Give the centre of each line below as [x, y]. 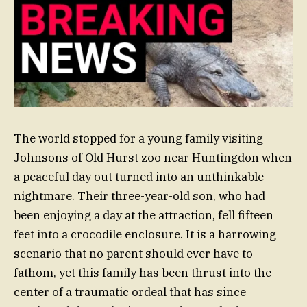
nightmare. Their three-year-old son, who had [139, 196]
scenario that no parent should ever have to [133, 254]
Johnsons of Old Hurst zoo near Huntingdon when [153, 158]
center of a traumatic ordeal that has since [130, 292]
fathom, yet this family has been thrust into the [143, 273]
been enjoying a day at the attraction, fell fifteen [144, 216]
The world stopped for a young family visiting [138, 139]
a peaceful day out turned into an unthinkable [139, 177]
